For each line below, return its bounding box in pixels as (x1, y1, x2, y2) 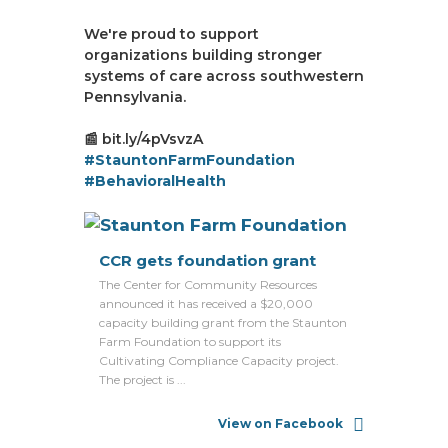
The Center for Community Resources (99, 277, 317, 292)
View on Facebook (218, 416, 343, 431)
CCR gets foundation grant (99, 251, 316, 270)
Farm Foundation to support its (99, 334, 281, 349)
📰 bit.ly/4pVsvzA (84, 130, 203, 148)
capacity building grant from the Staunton (99, 315, 347, 330)
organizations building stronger (84, 46, 322, 64)
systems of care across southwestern (84, 67, 364, 85)
